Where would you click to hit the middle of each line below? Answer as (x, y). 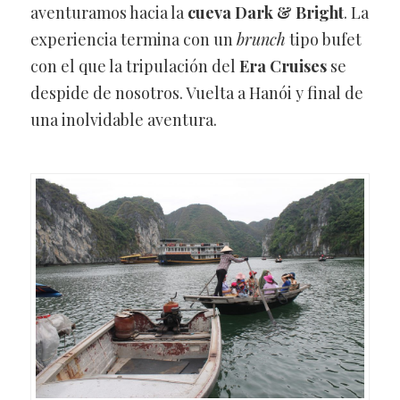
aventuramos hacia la (108, 13)
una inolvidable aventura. (123, 120)
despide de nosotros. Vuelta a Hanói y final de (196, 93)
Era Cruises (283, 67)
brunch (261, 40)
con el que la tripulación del (134, 67)
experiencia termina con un (133, 40)
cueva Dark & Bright (265, 13)
